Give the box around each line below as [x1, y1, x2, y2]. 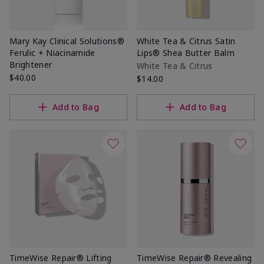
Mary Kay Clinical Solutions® [9, 35, 124, 47]
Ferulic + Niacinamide [9, 47, 95, 58]
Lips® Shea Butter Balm [137, 47, 235, 58]
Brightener [9, 58, 52, 70]
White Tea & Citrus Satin [137, 35, 236, 47]
